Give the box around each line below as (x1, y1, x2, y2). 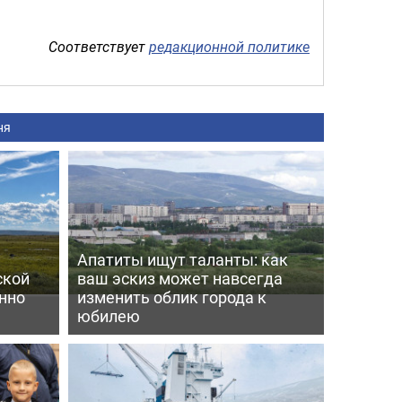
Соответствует (48, 36, 149, 57)
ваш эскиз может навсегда (76, 267, 283, 289)
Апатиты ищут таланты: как (76, 248, 288, 270)
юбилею (76, 304, 140, 327)
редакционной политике (149, 36, 310, 57)
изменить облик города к (76, 285, 267, 308)
